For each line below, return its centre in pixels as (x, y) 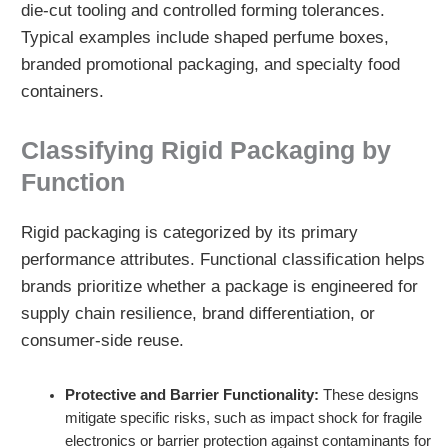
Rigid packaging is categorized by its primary (189, 233)
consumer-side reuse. (102, 341)
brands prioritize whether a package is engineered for (219, 287)
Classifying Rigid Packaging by (205, 150)
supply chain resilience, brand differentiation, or (197, 314)
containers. (62, 92)
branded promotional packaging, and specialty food (210, 65)
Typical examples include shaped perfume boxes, (204, 38)
